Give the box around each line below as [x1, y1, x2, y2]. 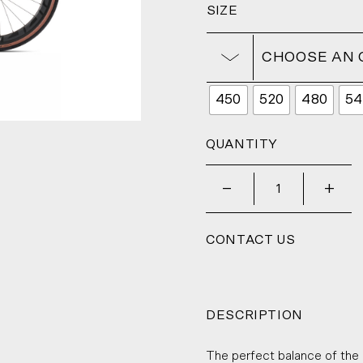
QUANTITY [206, 138, 278, 151]
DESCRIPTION [206, 309, 304, 322]
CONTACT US [206, 233, 296, 246]
